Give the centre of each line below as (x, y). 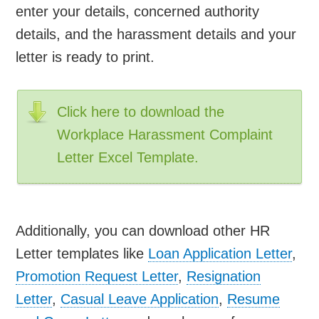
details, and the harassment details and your (156, 34)
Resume (254, 299)
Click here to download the (141, 111)
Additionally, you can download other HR (143, 230)
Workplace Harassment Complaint (165, 134)
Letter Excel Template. (128, 157)
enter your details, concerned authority (138, 11)
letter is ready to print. (85, 57)
